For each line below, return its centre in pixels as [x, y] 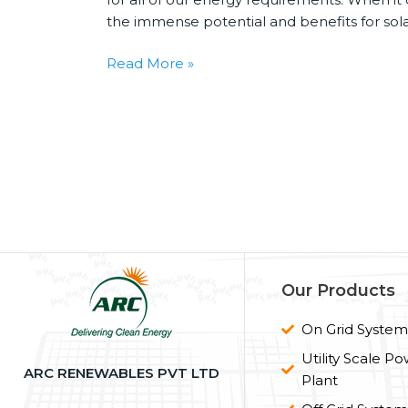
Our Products [338, 290]
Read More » [150, 63]
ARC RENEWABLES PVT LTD [122, 372]
